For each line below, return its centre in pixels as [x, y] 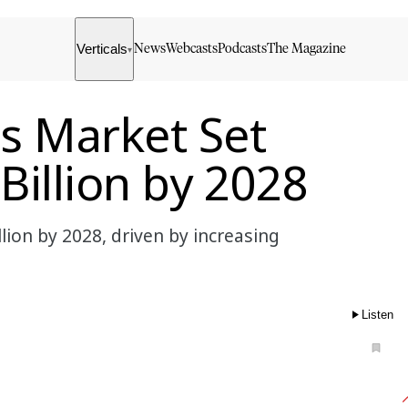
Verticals [102, 49]
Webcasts [192, 49]
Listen [377, 314]
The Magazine [307, 49]
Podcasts [243, 49]
